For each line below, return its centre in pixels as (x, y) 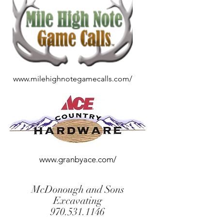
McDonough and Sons (77, 189)
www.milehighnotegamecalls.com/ (73, 79)
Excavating (77, 201)
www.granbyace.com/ (77, 159)
